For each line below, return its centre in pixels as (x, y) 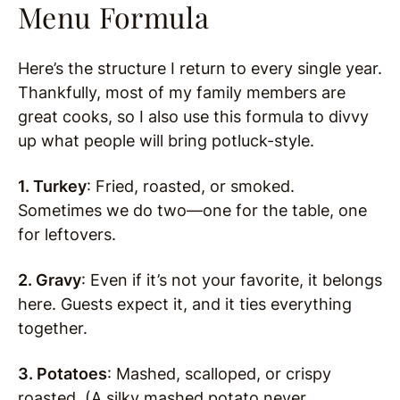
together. (53, 328)
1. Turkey (52, 186)
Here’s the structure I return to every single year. (200, 68)
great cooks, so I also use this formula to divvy (193, 116)
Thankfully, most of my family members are (182, 92)
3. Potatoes (62, 373)
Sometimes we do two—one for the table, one (192, 210)
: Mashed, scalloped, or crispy (219, 373)
